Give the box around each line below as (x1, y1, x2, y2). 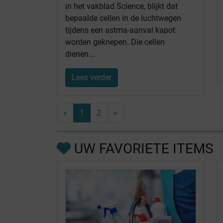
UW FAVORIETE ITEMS (71, 140, 214, 157)
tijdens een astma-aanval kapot (65, 25, 175, 35)
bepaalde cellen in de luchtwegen (65, 13, 181, 23)
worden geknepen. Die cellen (65, 37, 165, 47)
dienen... (65, 49, 95, 59)
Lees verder (72, 72, 111, 82)
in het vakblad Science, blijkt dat (65, 1, 178, 11)
